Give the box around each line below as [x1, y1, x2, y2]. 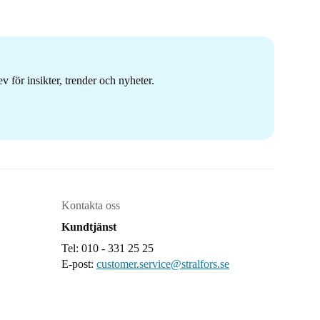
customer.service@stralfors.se [96, 258, 229, 270]
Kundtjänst [61, 221, 116, 233]
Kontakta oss [61, 199, 120, 211]
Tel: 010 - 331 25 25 [61, 242, 154, 254]
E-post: [61, 258, 96, 270]
